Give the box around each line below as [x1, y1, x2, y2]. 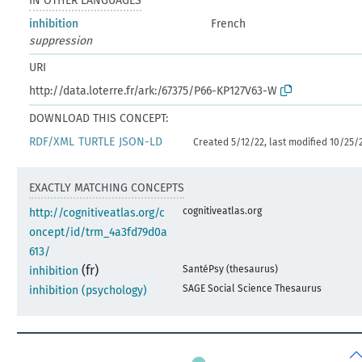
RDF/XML [29, 134, 75, 149]
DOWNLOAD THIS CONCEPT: [29, 111, 169, 125]
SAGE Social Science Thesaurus [183, 282, 322, 294]
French [211, 16, 246, 31]
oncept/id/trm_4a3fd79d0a [29, 225, 168, 239]
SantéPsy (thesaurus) [183, 263, 279, 275]
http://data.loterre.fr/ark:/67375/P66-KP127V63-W [29, 83, 278, 98]
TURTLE [78, 134, 116, 149]
